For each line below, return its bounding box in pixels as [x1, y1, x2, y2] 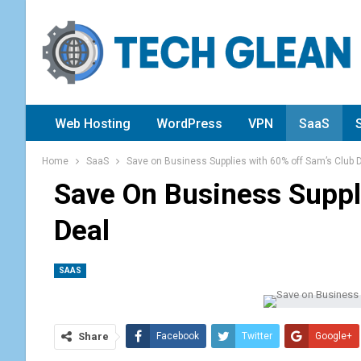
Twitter [242, 330, 272, 342]
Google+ [315, 330, 352, 342]
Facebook [156, 330, 199, 342]
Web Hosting [55, 116, 131, 131]
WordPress [156, 116, 222, 131]
